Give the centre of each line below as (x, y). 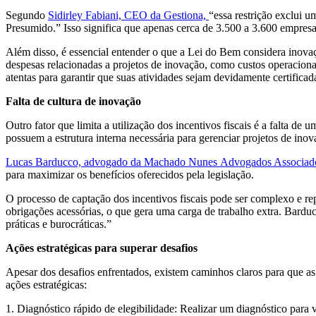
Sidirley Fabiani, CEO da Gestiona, (128, 15)
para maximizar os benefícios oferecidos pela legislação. (130, 174)
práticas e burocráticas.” (59, 224)
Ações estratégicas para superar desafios (102, 248)
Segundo (27, 15)
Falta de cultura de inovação (73, 101)
